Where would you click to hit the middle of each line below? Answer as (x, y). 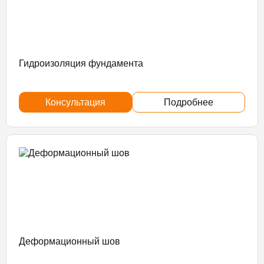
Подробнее (189, 103)
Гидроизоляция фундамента (81, 63)
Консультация (75, 103)
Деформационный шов (70, 241)
